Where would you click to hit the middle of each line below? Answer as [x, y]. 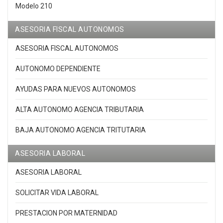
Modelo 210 [34, 6]
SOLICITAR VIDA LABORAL [57, 193]
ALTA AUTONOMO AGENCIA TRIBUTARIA [80, 110]
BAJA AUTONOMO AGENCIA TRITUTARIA [81, 130]
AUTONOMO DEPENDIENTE [58, 69]
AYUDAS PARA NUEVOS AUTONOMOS [76, 89]
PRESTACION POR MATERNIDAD [66, 213]
